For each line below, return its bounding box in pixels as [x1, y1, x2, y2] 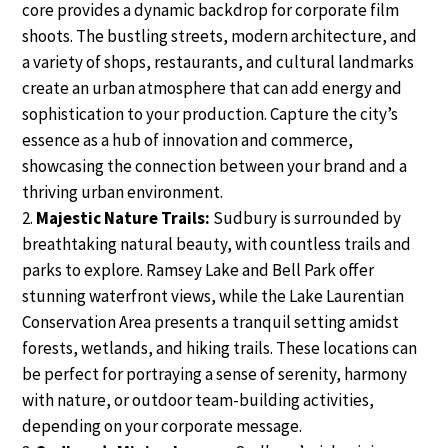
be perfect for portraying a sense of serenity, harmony [22, 362, 408, 385]
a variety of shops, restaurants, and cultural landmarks [22, 50, 415, 73]
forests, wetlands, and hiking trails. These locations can [22, 336, 418, 359]
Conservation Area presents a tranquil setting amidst [22, 310, 400, 333]
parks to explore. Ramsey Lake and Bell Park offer [22, 258, 375, 281]
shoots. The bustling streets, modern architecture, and [22, 24, 418, 47]
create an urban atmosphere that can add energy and [22, 76, 403, 99]
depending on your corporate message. [22, 414, 303, 437]
